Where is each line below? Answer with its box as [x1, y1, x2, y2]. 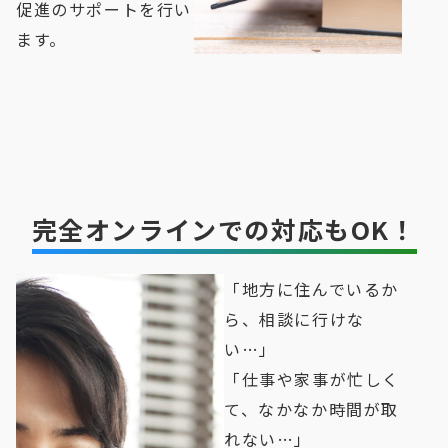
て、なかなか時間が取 [224, 397, 400, 422]
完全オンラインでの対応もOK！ [31, 211, 417, 248]
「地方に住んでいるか [224, 277, 399, 302]
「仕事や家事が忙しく [224, 367, 401, 392]
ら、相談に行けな [224, 307, 365, 332]
